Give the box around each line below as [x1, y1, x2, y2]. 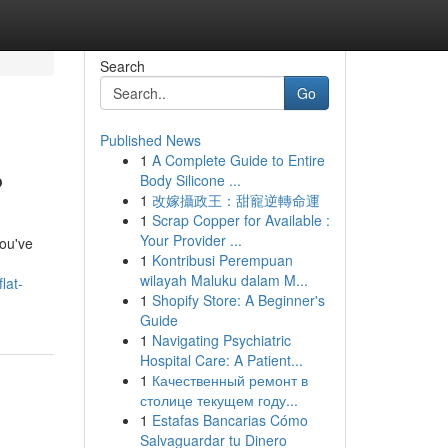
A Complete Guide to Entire [151, 150, 325, 170]
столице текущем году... [139, 390, 298, 410]
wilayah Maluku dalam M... [139, 270, 308, 290]
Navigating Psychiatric [151, 330, 291, 350]
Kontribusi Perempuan [151, 250, 293, 270]
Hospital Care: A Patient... [139, 350, 303, 370]
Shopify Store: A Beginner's [151, 290, 325, 310]
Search [99, 56, 145, 76]
